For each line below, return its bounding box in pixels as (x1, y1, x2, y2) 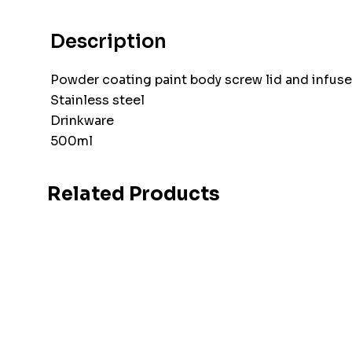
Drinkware (49, 112, 114, 129)
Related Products (47, 181, 220, 206)
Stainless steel (49, 91, 145, 108)
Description (49, 29, 167, 53)
